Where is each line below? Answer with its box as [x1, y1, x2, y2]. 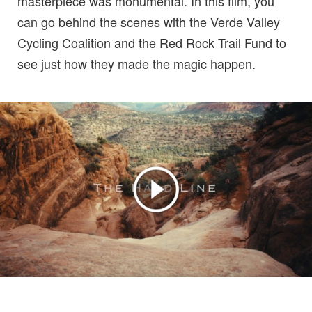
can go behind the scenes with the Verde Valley [17, 13, 280, 31]
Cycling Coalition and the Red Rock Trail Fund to [17, 33, 286, 52]
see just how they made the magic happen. [17, 54, 256, 72]
